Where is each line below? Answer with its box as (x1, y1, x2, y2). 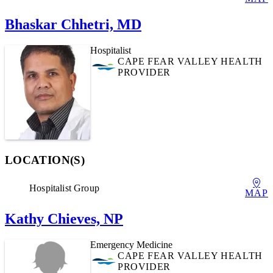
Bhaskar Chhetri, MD (5, 16, 141, 32)
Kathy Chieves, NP (5, 211, 123, 227)
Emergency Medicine (90, 239, 172, 250)
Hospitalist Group (29, 183, 99, 194)
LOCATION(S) (5, 153, 85, 166)
